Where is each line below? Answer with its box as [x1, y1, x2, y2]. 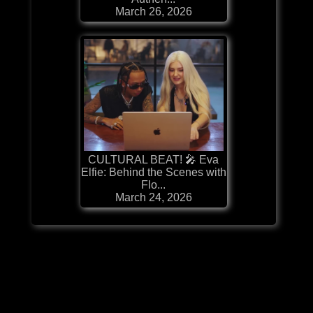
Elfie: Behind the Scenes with [80, 166, 226, 178]
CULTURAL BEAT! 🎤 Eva [88, 153, 219, 166]
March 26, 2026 [115, 5, 192, 17]
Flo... [141, 178, 166, 191]
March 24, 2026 [115, 191, 192, 203]
